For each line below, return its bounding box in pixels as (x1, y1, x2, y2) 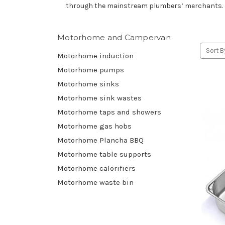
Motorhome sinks (57, 79, 119, 89)
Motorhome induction (57, 51, 134, 61)
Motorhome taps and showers (57, 107, 161, 117)
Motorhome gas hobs (57, 122, 132, 131)
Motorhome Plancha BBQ (57, 136, 144, 145)
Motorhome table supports (57, 150, 151, 159)
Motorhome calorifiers (57, 164, 136, 173)
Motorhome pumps (57, 65, 124, 75)
